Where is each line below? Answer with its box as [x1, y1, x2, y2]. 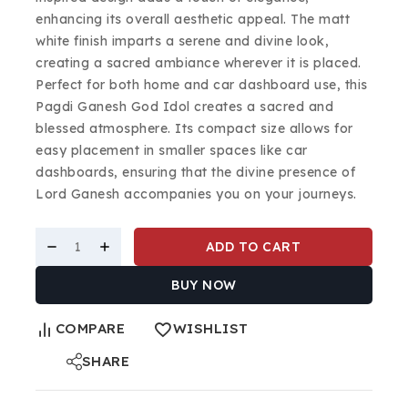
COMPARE [55, 320, 125, 338]
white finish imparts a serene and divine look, [36, 33, 329, 50]
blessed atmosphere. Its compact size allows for [36, 120, 353, 138]
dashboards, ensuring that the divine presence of [36, 164, 355, 181]
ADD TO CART [205, 239, 301, 256]
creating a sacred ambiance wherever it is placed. [36, 55, 362, 72]
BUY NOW [171, 277, 237, 294]
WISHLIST [172, 320, 249, 338]
